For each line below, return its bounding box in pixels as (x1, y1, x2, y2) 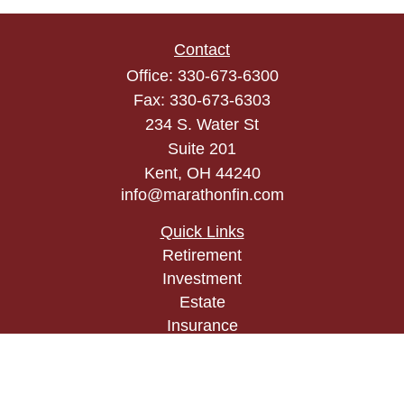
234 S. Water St (145, 115, 259, 133)
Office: (125, 67, 178, 85)
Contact (174, 41, 230, 59)
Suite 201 (168, 140, 236, 158)
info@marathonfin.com (120, 186, 284, 204)
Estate (179, 293, 225, 311)
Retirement (162, 246, 242, 264)
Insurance (166, 317, 238, 335)
